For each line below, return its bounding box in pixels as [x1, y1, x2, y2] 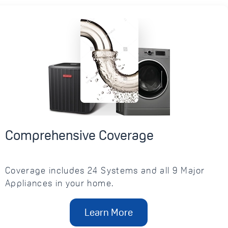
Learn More [84, 206, 133, 219]
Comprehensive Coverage [5, 127, 154, 144]
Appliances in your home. [5, 177, 117, 188]
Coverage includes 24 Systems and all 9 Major [5, 164, 205, 176]
